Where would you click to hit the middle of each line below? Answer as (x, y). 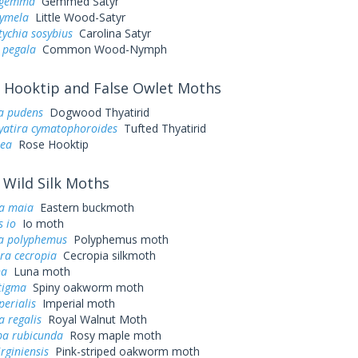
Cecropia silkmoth (106, 255)
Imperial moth (75, 303)
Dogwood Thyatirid (96, 112)
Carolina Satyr (111, 33)
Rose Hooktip (50, 144)
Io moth (40, 223)
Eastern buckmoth (84, 207)
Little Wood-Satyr (77, 17)
